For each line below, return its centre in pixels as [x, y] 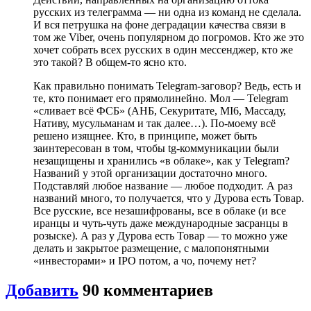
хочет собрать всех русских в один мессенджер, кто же [163, 49]
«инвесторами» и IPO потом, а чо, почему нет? [145, 260]
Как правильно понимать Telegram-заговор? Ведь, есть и [167, 85]
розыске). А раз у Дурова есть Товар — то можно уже [160, 235]
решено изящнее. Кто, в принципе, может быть [145, 135]
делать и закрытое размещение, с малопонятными [151, 248]
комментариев [156, 290]
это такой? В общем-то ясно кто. [110, 62]
